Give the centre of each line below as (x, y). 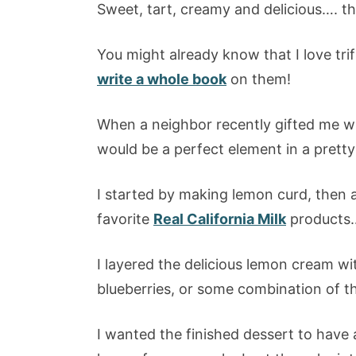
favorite (125, 219)
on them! (259, 79)
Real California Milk (220, 219)
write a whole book (162, 79)
